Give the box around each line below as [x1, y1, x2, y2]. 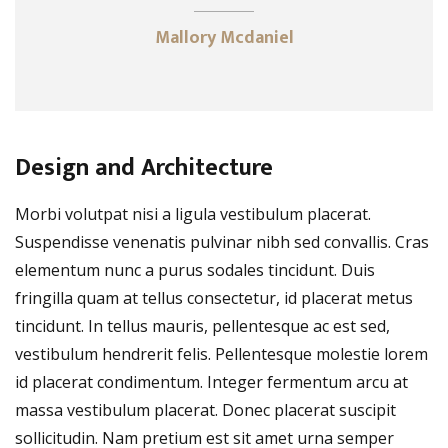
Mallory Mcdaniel [154, 22, 294, 53]
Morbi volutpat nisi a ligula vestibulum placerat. [15, 202, 371, 225]
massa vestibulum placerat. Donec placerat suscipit [15, 398, 396, 421]
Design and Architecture [15, 147, 273, 188]
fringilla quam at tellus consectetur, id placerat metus [15, 286, 413, 309]
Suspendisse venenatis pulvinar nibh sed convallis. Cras [15, 230, 429, 253]
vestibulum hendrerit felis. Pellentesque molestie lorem [15, 342, 428, 365]
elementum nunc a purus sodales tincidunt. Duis [15, 258, 375, 281]
